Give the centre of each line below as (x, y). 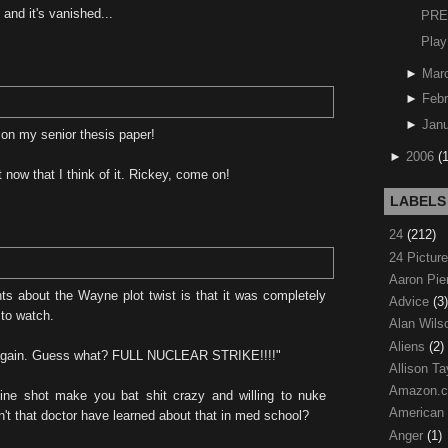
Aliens (409, 346)
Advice (411, 301)
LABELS (418, 201)
